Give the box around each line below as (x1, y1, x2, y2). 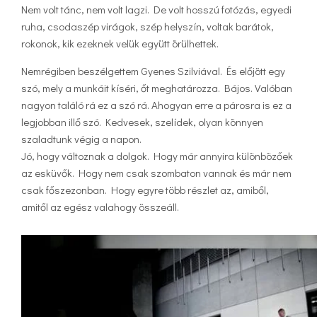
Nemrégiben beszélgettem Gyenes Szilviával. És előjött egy (21, 63, 285, 78)
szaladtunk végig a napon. (21, 131, 142, 146)
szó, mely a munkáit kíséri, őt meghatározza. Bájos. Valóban (21, 80, 292, 95)
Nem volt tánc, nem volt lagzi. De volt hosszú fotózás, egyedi (21, 1, 292, 16)
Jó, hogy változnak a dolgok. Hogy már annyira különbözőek (21, 148, 293, 163)
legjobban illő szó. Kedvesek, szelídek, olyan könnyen (21, 114, 263, 129)
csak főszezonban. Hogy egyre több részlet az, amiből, (21, 182, 269, 197)
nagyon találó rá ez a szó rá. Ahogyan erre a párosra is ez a (21, 97, 292, 112)
